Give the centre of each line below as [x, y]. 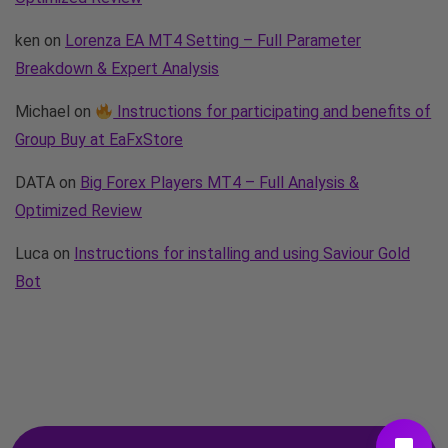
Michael [42, 112]
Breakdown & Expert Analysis [117, 69]
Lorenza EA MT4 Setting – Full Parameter [213, 41]
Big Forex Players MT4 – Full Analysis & [219, 183]
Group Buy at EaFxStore [99, 140]
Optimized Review [78, 211]
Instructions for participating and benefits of [272, 112]
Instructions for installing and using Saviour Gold [242, 254]
